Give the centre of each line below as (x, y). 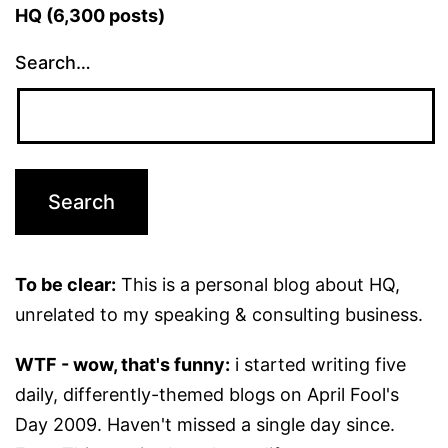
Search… (53, 62)
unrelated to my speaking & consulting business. (219, 314)
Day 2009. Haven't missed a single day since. (205, 424)
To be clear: (65, 284)
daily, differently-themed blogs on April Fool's (207, 394)
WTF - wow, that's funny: (122, 364)
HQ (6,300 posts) (90, 15)
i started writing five (318, 364)
